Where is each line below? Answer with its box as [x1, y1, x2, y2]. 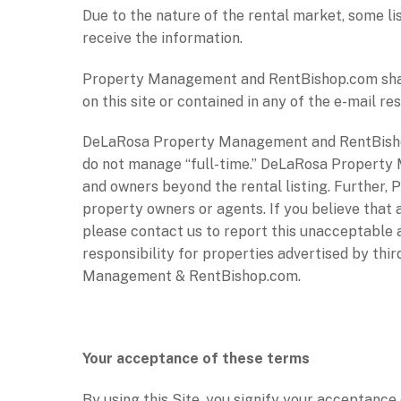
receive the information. [82, 29, 243, 47]
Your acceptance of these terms [82, 349, 310, 367]
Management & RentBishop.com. [82, 268, 301, 286]
